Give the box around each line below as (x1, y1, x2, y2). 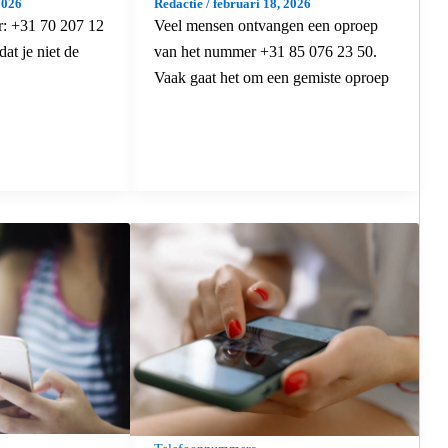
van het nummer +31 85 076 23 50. (153, 42, 377, 60)
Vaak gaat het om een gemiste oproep (153, 68, 389, 86)
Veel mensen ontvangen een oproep (153, 16, 378, 34)
